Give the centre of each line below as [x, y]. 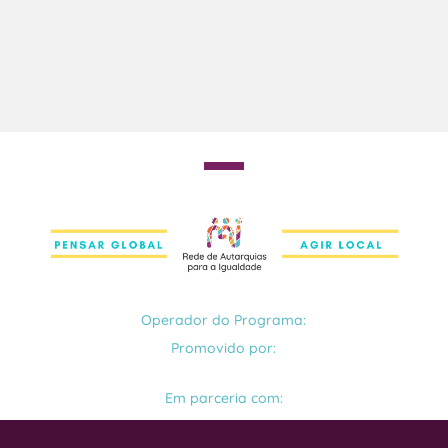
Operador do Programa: [224, 319]
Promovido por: [224, 347]
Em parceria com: [223, 397]
